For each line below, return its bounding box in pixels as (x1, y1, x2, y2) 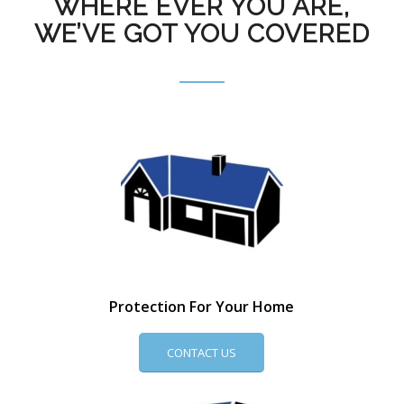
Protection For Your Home (109, 296, 295, 317)
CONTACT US (167, 344, 237, 362)
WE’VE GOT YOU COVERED (33, 19, 370, 50)
